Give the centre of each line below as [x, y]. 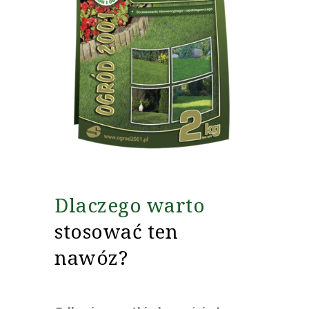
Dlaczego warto [130, 205]
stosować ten [116, 231]
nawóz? [91, 258]
